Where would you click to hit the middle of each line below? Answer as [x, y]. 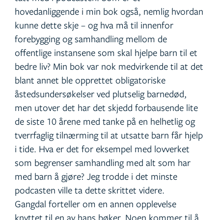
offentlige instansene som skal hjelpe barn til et [106, 53]
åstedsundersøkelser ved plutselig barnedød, [101, 94]
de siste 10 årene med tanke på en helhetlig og [105, 121]
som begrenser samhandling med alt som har [103, 163]
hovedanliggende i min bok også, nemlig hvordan [109, 11]
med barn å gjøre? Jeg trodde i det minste [96, 176]
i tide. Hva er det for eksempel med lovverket [102, 149]
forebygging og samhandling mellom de [91, 39]
